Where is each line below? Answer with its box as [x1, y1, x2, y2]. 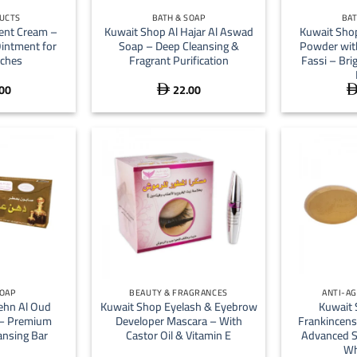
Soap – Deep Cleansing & [118, 34, 239, 57]
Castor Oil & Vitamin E [126, 324, 231, 347]
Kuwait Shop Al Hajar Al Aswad [104, 20, 253, 42]
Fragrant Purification [128, 49, 229, 71]
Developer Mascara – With [115, 310, 242, 332]
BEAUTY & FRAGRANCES [129, 284, 228, 301]
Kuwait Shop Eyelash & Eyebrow [100, 296, 257, 318]
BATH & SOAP [151, 10, 206, 26]
